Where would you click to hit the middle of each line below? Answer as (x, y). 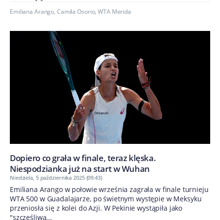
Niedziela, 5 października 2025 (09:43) (56, 177)
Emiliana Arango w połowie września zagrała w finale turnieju (109, 189)
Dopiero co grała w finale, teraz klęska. (83, 158)
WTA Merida (114, 12)
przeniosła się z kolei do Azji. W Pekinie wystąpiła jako (96, 208)
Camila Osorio (76, 12)
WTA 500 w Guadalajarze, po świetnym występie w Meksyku (106, 198)
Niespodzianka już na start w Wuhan (80, 168)
